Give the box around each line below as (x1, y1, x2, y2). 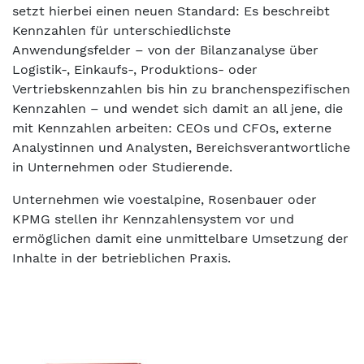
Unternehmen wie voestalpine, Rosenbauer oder (12, 191, 317, 207)
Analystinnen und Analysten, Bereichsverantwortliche (12, 139, 350, 155)
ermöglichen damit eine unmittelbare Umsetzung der (12, 230, 349, 246)
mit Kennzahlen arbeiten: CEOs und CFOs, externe (12, 119, 331, 136)
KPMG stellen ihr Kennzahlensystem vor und (12, 210, 294, 227)
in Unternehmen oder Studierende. (12, 158, 232, 175)
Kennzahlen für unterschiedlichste (12, 22, 231, 38)
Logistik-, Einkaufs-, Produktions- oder (12, 61, 258, 77)
